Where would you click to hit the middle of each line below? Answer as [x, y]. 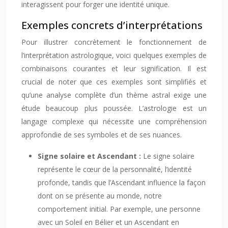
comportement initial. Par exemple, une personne [119, 209]
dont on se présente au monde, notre [100, 196]
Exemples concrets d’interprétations [112, 25]
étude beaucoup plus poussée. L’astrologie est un [114, 108]
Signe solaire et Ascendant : [90, 156]
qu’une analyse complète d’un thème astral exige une [114, 95]
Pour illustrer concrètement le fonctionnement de [114, 42]
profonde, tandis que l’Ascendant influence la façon [122, 182]
